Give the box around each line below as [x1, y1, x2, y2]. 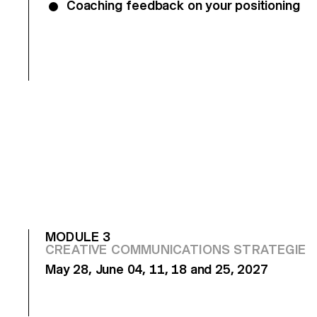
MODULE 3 [45, 229, 111, 244]
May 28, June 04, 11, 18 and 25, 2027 [45, 261, 268, 277]
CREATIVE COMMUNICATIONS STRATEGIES [45, 241, 315, 257]
